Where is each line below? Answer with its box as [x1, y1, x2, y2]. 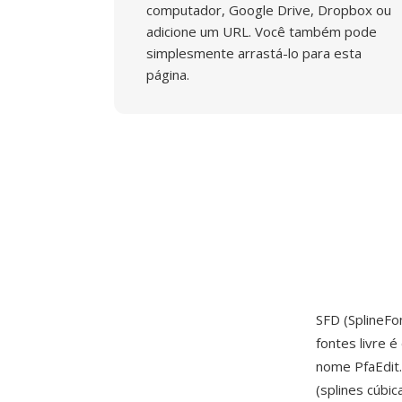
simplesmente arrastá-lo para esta [146, 44, 362, 62]
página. [146, 66, 189, 83]
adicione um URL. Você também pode [146, 22, 377, 40]
